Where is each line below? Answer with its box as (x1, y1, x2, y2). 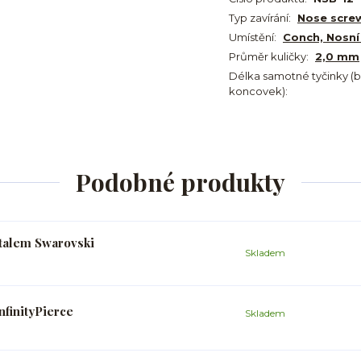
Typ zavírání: (229, 11, 291, 24)
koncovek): (229, 85, 288, 98)
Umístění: (229, 31, 276, 44)
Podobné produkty (76, 166, 285, 198)
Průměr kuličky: (229, 50, 309, 63)
